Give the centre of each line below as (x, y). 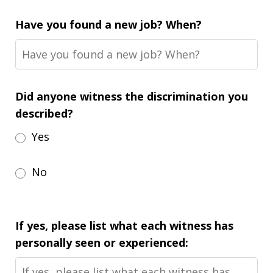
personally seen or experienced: (102, 243)
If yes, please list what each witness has (124, 225)
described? (44, 113)
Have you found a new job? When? (108, 24)
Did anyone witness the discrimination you (132, 96)
